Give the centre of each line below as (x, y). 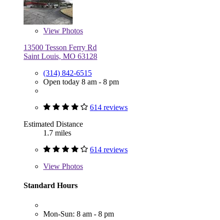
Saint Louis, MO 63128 (60, 56)
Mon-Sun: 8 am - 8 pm (79, 214)
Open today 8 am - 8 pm (81, 82)
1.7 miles (57, 133)
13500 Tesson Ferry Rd (60, 48)
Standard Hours (51, 186)
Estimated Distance (53, 124)
